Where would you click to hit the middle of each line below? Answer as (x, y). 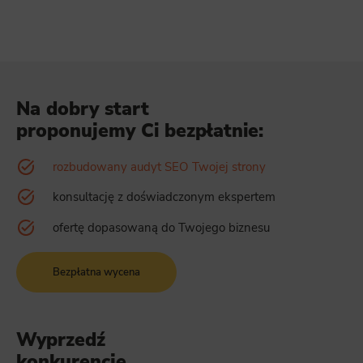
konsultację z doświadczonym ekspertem (164, 197)
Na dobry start (83, 108)
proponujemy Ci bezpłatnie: (140, 130)
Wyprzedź (61, 340)
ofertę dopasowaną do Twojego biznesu (161, 227)
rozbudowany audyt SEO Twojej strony (159, 167)
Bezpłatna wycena (96, 272)
